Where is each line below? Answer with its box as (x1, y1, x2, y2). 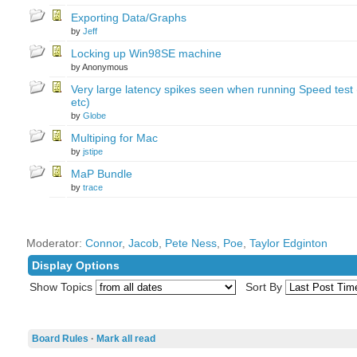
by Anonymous (70, 62, 128, 72)
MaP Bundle (70, 167, 132, 180)
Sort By (245, 280, 282, 293)
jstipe (82, 147, 103, 156)
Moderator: (25, 237, 85, 249)
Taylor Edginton (249, 237, 328, 249)
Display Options (31, 259, 120, 272)
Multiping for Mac (70, 131, 158, 144)
